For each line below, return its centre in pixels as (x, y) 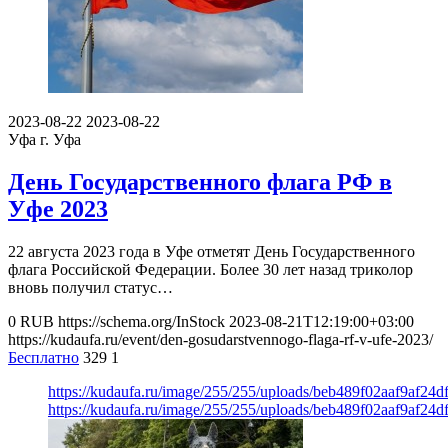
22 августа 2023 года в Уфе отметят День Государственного (211, 251)
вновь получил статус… (90, 287)
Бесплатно (43, 357)
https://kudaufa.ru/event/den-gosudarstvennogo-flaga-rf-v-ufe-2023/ (220, 339)
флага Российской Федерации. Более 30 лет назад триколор (210, 269)
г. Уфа (60, 140)
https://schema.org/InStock (141, 321)
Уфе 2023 (58, 209)
